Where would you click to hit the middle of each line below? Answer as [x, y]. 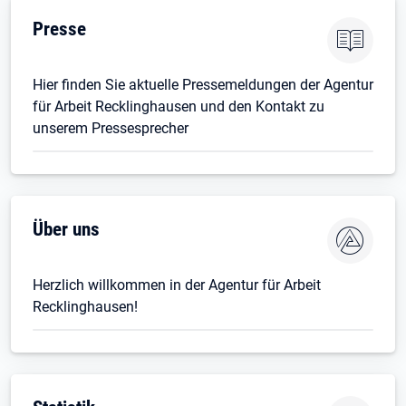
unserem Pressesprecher [111, 128]
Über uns [66, 228]
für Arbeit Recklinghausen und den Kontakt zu [179, 106]
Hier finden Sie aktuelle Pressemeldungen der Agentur [203, 84]
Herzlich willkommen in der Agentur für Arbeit [177, 285]
